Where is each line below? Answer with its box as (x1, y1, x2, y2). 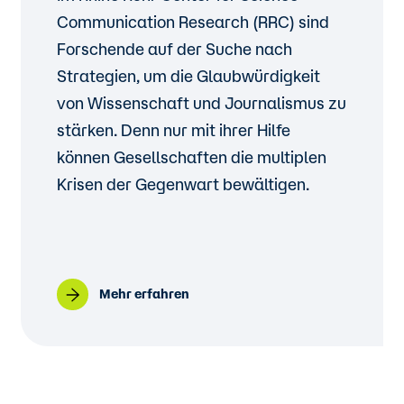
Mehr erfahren (99, 287, 190, 301)
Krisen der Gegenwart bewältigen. (57, 175, 310, 193)
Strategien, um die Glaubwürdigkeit (57, 67, 321, 85)
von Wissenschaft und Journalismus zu (57, 94, 347, 112)
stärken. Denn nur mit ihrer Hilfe (57, 121, 291, 139)
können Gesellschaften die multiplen (57, 148, 327, 166)
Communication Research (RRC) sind (57, 13, 330, 31)
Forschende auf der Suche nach (57, 40, 293, 58)
